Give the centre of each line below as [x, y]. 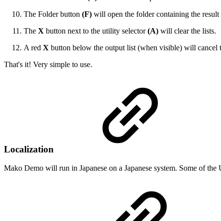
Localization [30, 149]
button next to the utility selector [96, 31]
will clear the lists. [187, 31]
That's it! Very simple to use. [48, 65]
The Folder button [53, 14]
